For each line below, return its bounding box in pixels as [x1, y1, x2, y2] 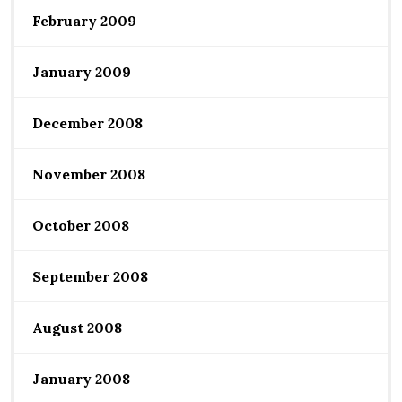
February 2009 [32, 11, 136, 30]
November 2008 [32, 164, 145, 183]
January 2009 [32, 62, 131, 81]
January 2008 [32, 369, 130, 388]
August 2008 [32, 318, 122, 336]
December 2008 [32, 113, 143, 132]
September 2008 [32, 267, 148, 285]
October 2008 [32, 215, 129, 234]
